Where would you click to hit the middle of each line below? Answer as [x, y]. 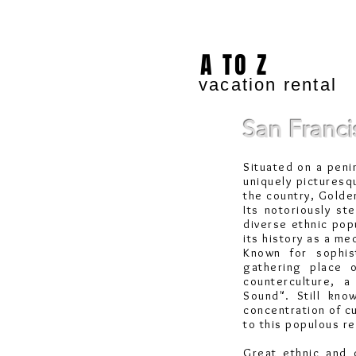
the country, [281, 195]
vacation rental [268, 85]
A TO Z [230, 65]
